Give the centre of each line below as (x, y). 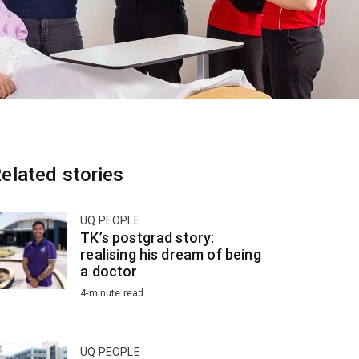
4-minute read (112, 294)
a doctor (109, 272)
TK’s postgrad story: (147, 238)
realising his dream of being (171, 255)
